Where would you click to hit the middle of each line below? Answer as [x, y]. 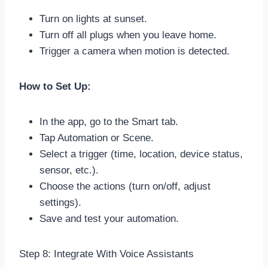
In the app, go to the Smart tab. [109, 121]
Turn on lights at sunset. [93, 19]
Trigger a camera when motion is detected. [135, 51]
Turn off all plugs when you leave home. [128, 35]
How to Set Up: [55, 86]
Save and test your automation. [109, 218]
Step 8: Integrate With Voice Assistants [106, 254]
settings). [60, 202]
